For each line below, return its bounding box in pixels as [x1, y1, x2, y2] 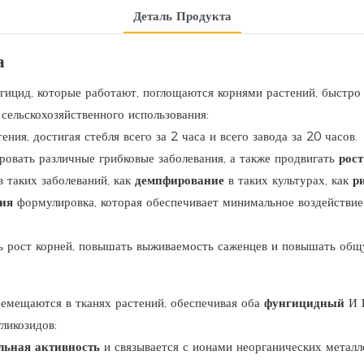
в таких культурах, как [228, 171, 353, 188]
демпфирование [135, 171, 228, 188]
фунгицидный [264, 294, 349, 310]
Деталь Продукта [132, 7, 232, 24]
